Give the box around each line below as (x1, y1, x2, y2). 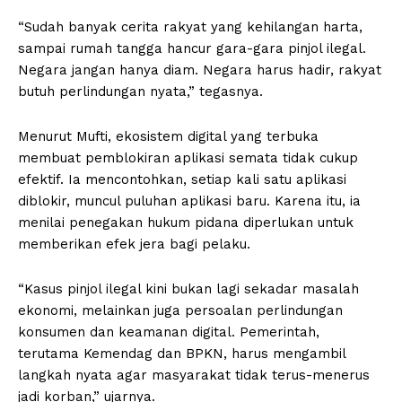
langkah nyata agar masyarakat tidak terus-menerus (18, 366, 370, 383)
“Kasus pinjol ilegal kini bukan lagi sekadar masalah (18, 280, 359, 297)
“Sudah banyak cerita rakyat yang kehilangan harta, (18, 18, 363, 35)
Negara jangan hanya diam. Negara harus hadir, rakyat (18, 61, 381, 78)
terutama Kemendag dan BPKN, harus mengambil (18, 345, 345, 362)
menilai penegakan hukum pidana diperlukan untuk (18, 214, 354, 231)
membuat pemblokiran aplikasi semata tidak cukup (18, 149, 358, 166)
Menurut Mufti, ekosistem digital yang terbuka (18, 127, 319, 144)
